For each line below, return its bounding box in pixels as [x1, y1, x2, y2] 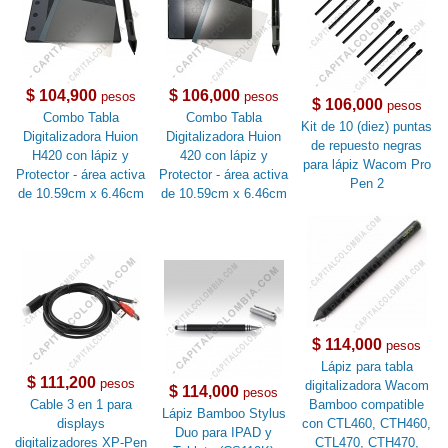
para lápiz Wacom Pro [302, 157, 431, 173]
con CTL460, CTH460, [302, 416, 432, 432]
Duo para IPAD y [175, 425, 273, 441]
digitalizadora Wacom [304, 378, 429, 394]
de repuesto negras [311, 138, 423, 154]
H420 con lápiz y [32, 148, 130, 164]
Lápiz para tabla [320, 359, 413, 375]
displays [56, 416, 105, 432]
